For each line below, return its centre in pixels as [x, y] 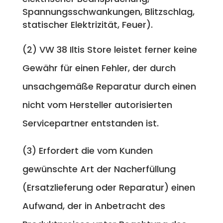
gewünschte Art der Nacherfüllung [99, 169]
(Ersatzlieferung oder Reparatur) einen [109, 187]
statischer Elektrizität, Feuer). [87, 24]
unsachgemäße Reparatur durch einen [109, 86]
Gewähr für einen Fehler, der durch [99, 68]
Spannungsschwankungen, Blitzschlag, [108, 11]
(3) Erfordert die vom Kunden [87, 150]
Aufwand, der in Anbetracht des [94, 206]
